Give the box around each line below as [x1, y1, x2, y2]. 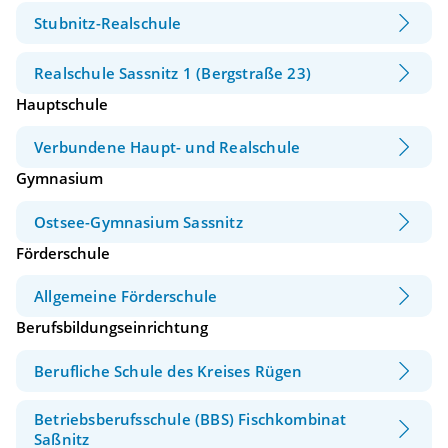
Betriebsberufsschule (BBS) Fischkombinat [34, 408, 347, 429]
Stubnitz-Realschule [34, 12, 182, 33]
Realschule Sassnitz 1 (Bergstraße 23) [34, 62, 312, 83]
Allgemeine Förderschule [34, 286, 218, 307]
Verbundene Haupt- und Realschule [34, 137, 301, 158]
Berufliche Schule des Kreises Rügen [34, 360, 303, 381]
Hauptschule [16, 93, 108, 114]
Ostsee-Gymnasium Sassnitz [34, 211, 243, 232]
